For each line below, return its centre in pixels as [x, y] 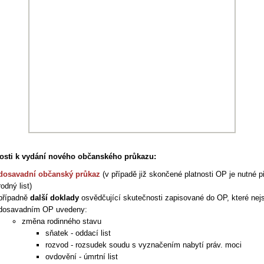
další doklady [55, 198]
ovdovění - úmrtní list [82, 257]
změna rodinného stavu [62, 221]
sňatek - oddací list [78, 233]
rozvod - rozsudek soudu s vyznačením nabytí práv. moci [143, 245]
